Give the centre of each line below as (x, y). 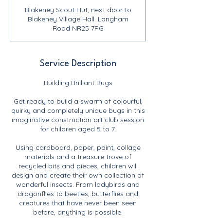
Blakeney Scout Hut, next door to (78, 10)
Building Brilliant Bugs (78, 83)
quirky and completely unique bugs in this (78, 110)
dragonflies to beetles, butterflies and (78, 194)
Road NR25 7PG (78, 28)
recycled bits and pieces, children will (78, 166)
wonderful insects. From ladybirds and (78, 184)
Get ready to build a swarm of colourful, (78, 101)
